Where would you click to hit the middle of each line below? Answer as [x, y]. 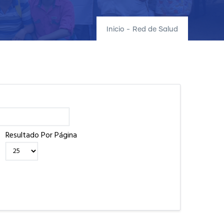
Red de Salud [155, 29]
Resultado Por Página [41, 135]
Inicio [115, 29]
